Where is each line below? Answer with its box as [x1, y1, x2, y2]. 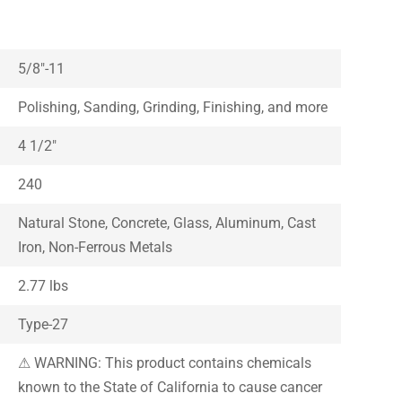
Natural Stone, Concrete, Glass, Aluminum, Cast [18, 214, 317, 232]
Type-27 [18, 315, 69, 333]
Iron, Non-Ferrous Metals [18, 238, 173, 256]
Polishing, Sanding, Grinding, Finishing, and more [18, 98, 328, 116]
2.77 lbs [18, 276, 69, 294]
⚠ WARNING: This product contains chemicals [18, 354, 312, 371]
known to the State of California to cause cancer [18, 378, 323, 396]
